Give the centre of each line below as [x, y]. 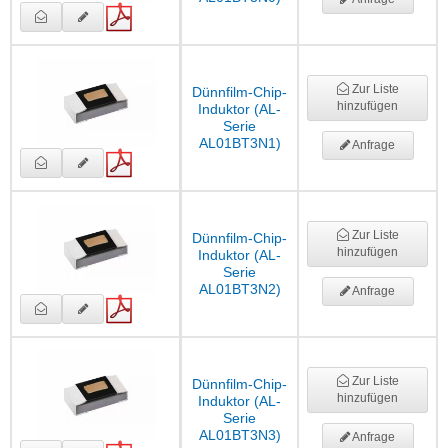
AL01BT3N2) [239, 289]
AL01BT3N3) [239, 435]
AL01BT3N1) [239, 143]
